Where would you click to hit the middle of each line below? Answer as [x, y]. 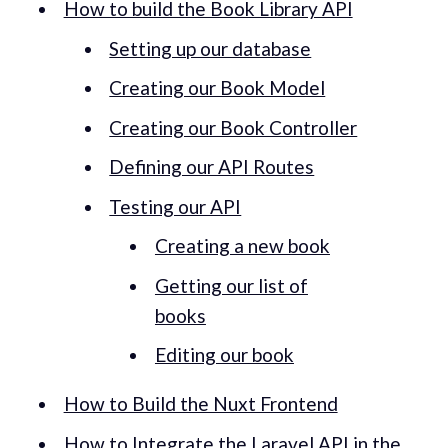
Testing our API [175, 206]
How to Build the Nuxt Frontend [200, 404]
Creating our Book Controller [233, 127]
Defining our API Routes [212, 167]
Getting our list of [231, 285]
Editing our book [224, 355]
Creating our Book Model [217, 88]
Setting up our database [210, 48]
